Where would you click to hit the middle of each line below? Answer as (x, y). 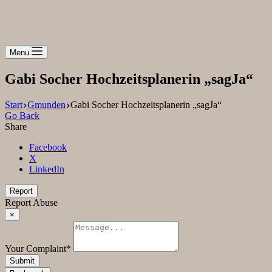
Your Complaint (36, 248)
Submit (22, 260)
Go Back (22, 115)
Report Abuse (31, 202)
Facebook (48, 147)
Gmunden (46, 104)
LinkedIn (47, 169)
